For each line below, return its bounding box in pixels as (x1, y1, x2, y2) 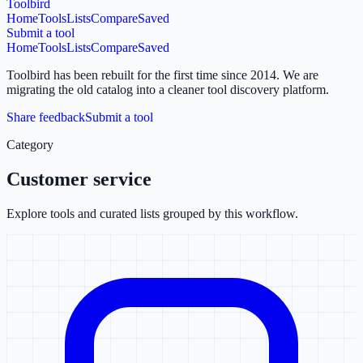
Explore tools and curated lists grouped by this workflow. (6, 206, 298, 220)
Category (6, 138, 53, 152)
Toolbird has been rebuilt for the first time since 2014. (6, 68, 280, 82)
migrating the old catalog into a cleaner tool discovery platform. (6, 83, 329, 96)
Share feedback (6, 110, 85, 124)
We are (283, 68, 318, 82)
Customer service (6, 168, 152, 190)
